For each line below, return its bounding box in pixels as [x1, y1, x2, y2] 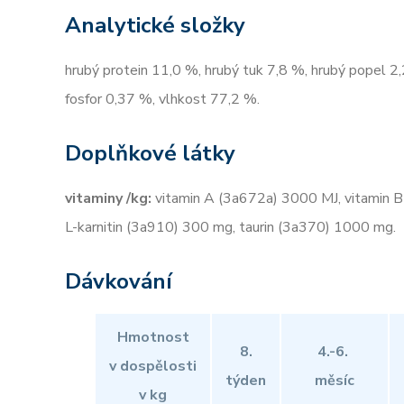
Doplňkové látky [65, 139, 235, 168]
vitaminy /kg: [65, 188, 151, 208]
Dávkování [65, 267, 172, 296]
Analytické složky [65, 11, 245, 40]
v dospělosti [109, 356, 197, 376]
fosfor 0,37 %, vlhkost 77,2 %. [65, 89, 260, 109]
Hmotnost [116, 327, 189, 347]
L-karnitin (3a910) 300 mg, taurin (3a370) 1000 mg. [65, 217, 396, 237]
